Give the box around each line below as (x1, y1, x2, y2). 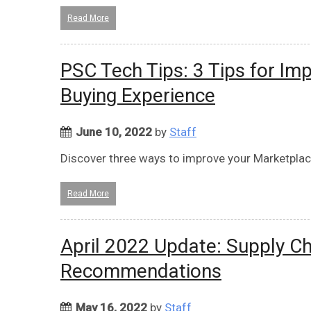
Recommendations (60, 259, 221, 283)
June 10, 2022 (76, 124, 152, 139)
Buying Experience (60, 83, 215, 107)
